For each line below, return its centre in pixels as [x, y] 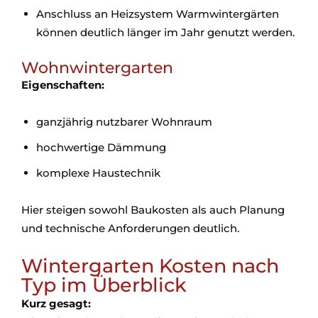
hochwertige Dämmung [108, 148]
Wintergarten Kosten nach [150, 266]
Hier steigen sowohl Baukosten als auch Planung [153, 210]
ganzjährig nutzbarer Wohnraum [131, 122]
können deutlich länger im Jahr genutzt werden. [165, 33]
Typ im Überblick [104, 285]
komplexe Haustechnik [105, 173]
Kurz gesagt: [56, 304]
